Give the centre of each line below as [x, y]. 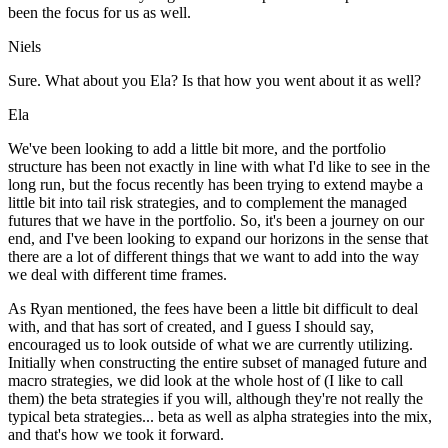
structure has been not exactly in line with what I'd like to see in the [219, 167]
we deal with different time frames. [117, 275]
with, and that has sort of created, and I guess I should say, [191, 327]
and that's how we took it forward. [116, 435]
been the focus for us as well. [99, 13]
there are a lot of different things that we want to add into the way [213, 257]
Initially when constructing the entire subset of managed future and [217, 363]
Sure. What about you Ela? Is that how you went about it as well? [214, 81]
